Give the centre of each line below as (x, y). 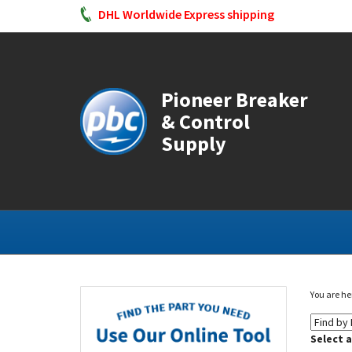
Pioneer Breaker (235, 99)
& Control (205, 121)
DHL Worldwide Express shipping (186, 14)
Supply (194, 143)
